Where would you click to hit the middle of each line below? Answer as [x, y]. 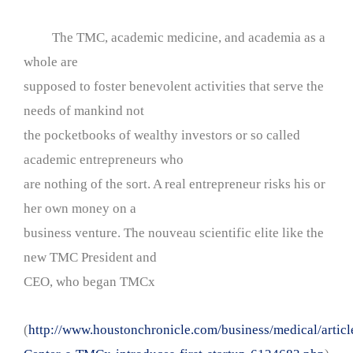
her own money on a [80, 208]
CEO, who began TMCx [89, 281]
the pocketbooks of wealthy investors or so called [162, 135]
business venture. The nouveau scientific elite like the [174, 232]
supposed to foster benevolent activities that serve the [174, 86]
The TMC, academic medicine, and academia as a [175, 37]
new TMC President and [90, 257]
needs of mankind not [84, 110]
